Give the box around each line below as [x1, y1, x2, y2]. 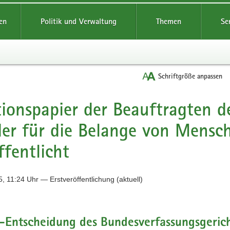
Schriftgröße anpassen [158, 71, 222, 81]
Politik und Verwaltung [40, 16, 117, 26]
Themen [156, 16, 181, 26]
